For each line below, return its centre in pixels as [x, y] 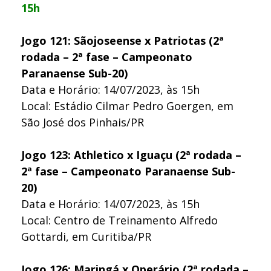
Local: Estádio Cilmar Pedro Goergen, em [127, 106]
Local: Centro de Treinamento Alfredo [119, 220]
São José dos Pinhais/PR [83, 122]
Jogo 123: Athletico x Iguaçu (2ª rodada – [131, 155]
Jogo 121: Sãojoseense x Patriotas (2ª [122, 40]
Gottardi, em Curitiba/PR [86, 236]
